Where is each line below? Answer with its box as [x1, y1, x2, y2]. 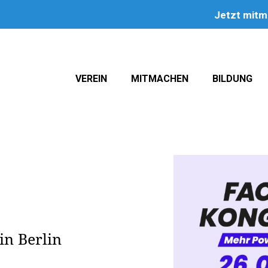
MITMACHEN [131, 72, 188, 84]
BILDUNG [212, 72, 252, 84]
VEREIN [75, 72, 107, 84]
